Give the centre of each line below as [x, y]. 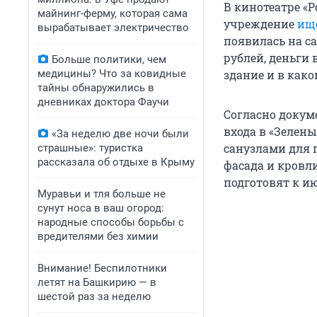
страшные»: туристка [90, 148]
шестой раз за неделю [94, 296]
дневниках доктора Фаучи [103, 102]
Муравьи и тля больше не [102, 194]
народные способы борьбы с [111, 222]
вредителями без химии [98, 236]
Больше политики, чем [109, 59]
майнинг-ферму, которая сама [113, 13]
